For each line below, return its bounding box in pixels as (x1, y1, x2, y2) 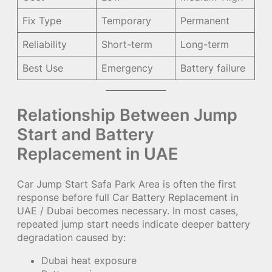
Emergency (101, 61, 154, 74)
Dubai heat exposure (41, 254, 137, 267)
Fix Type (22, 14, 62, 27)
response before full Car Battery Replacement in (17, 191, 239, 203)
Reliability (22, 38, 67, 50)
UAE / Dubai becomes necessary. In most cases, (17, 204, 238, 217)
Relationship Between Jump (17, 104, 237, 125)
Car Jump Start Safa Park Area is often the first (17, 177, 236, 190)
